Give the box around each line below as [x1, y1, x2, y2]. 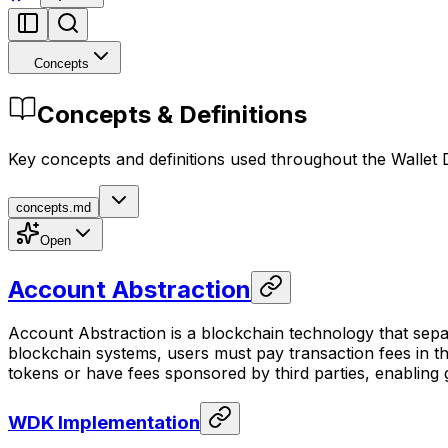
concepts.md [16, 199, 91, 215]
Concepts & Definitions [36, 99, 307, 129]
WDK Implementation [8, 411, 200, 435]
